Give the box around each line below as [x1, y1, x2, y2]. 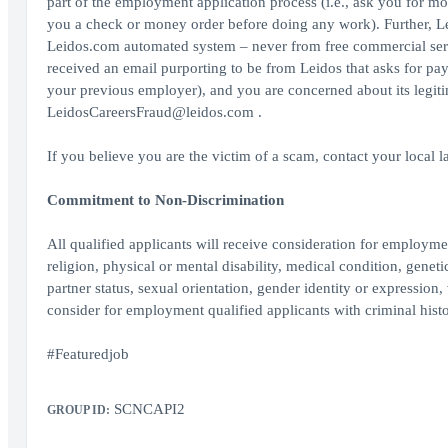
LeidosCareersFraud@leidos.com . [46, 104, 262, 120]
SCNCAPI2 [109, 401, 185, 417]
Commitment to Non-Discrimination [46, 192, 284, 208]
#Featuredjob [46, 346, 129, 362]
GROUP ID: [46, 403, 110, 417]
